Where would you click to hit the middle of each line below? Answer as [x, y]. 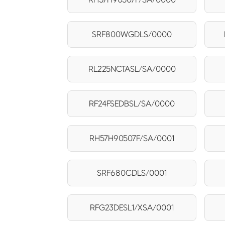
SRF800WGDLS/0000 [132, 34]
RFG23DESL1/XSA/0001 [132, 207]
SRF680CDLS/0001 [132, 173]
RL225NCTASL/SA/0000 [132, 69]
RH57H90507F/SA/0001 [132, 138]
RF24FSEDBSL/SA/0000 [132, 103]
